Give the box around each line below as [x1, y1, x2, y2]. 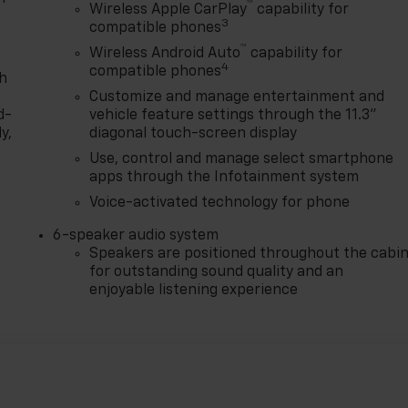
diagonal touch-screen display [89, 126, 298, 141]
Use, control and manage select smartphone [89, 151, 394, 167]
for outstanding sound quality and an [89, 264, 344, 280]
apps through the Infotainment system [89, 169, 360, 185]
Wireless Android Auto [89, 46, 241, 61]
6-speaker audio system [53, 228, 219, 243]
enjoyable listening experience [89, 282, 299, 298]
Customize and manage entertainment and [89, 89, 385, 105]
